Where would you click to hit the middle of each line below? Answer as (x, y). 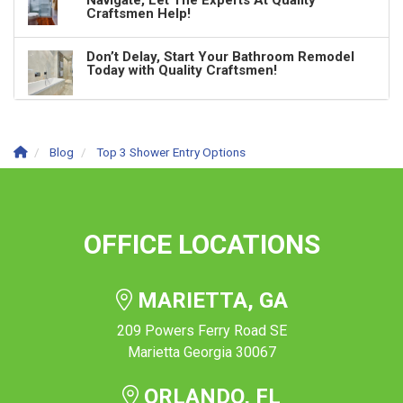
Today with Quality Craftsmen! (182, 71)
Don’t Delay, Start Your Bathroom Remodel (220, 57)
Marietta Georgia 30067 (201, 353)
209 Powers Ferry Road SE (201, 331)
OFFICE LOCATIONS (201, 245)
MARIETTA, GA (210, 301)
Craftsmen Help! (139, 14)
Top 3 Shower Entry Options (171, 152)
